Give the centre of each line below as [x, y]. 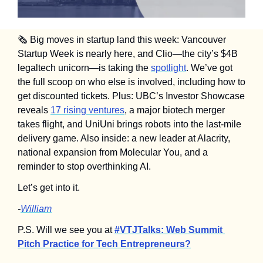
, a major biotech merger [175, 110]
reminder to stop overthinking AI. [84, 167]
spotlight [168, 68]
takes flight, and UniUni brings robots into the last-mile [129, 124]
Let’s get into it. [49, 188]
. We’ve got [209, 68]
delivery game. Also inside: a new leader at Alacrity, [124, 139]
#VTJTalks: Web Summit [168, 230]
